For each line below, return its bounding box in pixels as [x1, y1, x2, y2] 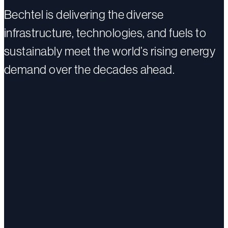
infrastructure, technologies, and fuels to [4, 25, 207, 40]
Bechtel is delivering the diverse [4, 7, 164, 21]
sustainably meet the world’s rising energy [4, 44, 216, 58]
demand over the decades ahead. [4, 62, 175, 76]
